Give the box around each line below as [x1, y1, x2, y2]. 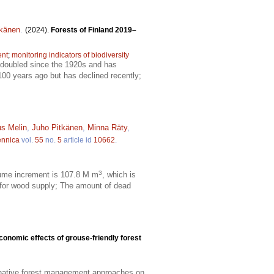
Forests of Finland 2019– [51, 26, 136, 35]
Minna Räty [87, 123, 127, 133]
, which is [102, 170, 136, 180]
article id [62, 136, 94, 145]
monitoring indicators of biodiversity [12, 51, 129, 60]
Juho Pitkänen [32, 123, 83, 133]
